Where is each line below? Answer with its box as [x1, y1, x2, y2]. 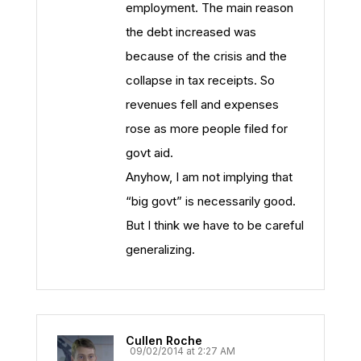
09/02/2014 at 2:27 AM [130, 345, 235, 357]
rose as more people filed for [126, 121, 288, 136]
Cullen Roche [126, 334, 202, 347]
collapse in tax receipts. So [126, 73, 275, 88]
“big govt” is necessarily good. [126, 193, 296, 209]
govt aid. [126, 145, 173, 160]
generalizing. [126, 242, 195, 257]
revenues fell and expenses [126, 97, 279, 112]
